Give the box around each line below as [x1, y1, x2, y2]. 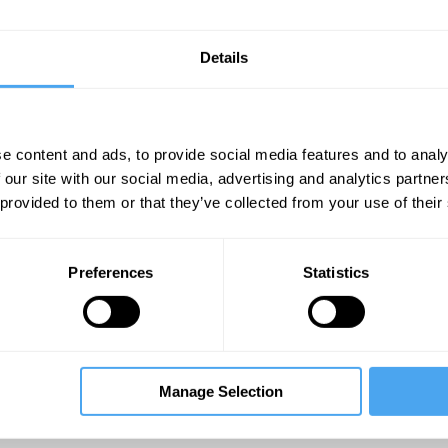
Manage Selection [158, 382, 283, 400]
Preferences [68, 263, 154, 281]
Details [199, 48, 249, 66]
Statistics [303, 263, 369, 281]
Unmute [281, 203, 338, 221]
